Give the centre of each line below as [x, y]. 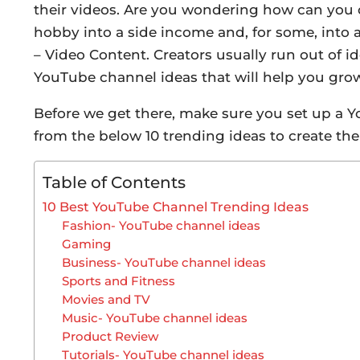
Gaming [87, 244]
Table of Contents [114, 182]
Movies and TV [106, 299]
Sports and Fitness [119, 281]
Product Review [110, 336]
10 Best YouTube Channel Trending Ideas [176, 206]
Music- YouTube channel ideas [155, 318]
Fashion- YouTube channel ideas [162, 225]
